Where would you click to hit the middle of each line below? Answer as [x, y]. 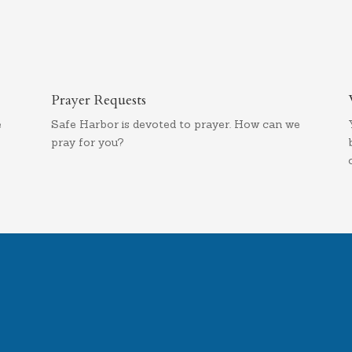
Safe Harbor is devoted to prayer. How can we [175, 125]
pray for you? [87, 143]
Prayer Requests [98, 101]
